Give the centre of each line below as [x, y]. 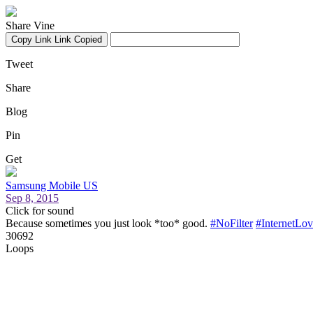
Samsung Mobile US [52, 185]
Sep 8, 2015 [32, 198]
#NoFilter [232, 223]
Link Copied [78, 39]
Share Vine [30, 26]
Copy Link [31, 39]
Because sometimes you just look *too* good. [108, 223]
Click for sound [40, 211]
